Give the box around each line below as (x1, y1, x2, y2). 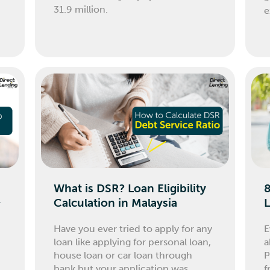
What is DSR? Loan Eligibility (54, 181, 207, 196)
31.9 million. (54, 3, 108, 15)
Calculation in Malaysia (54, 196, 178, 210)
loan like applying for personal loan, (54, 236, 212, 248)
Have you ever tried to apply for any (54, 223, 213, 235)
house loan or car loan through (54, 250, 193, 262)
